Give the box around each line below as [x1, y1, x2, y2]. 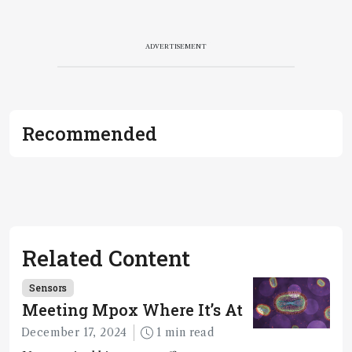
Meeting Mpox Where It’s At [22, 299, 243, 320]
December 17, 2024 [21, 324, 127, 339]
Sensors [29, 280, 67, 294]
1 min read [165, 324, 214, 339]
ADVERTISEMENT [145, 42, 207, 50]
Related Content [22, 243, 190, 273]
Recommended [22, 120, 157, 146]
